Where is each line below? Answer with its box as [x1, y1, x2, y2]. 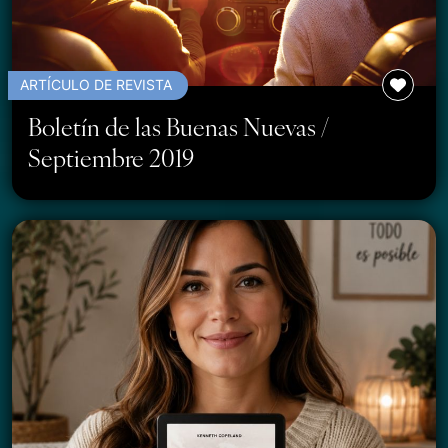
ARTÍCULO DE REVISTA [20, 75, 172, 94]
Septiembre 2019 [28, 140, 194, 174]
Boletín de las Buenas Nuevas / [28, 109, 329, 143]
